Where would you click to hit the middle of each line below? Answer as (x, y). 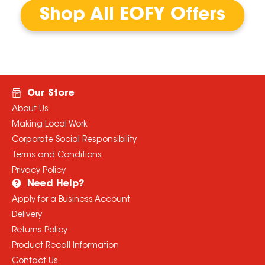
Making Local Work (49, 125)
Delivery (27, 216)
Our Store (51, 94)
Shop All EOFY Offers (132, 15)
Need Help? (55, 184)
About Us (30, 110)
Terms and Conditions (56, 156)
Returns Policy (39, 231)
